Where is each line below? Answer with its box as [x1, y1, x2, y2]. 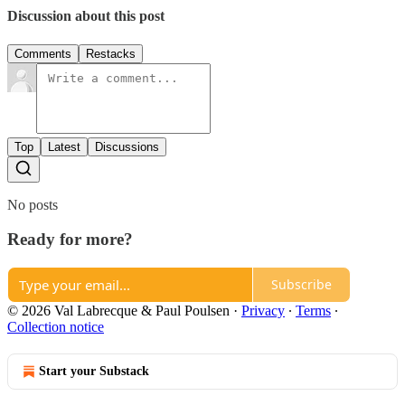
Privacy [241, 302, 285, 318]
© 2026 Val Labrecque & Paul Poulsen [7, 302, 230, 318]
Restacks [86, 46, 136, 61]
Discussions [95, 139, 159, 154]
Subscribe [271, 276, 332, 294]
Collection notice [7, 318, 104, 334]
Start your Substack [39, 363, 149, 378]
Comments [14, 46, 71, 61]
